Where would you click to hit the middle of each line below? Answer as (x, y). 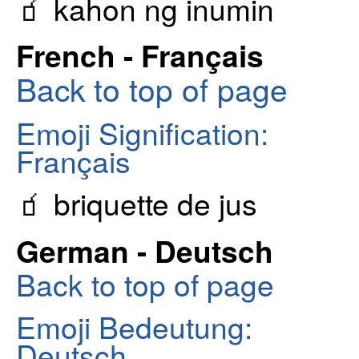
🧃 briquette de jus (137, 203)
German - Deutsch (145, 250)
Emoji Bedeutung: (134, 327)
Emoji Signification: (142, 132)
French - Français (140, 55)
